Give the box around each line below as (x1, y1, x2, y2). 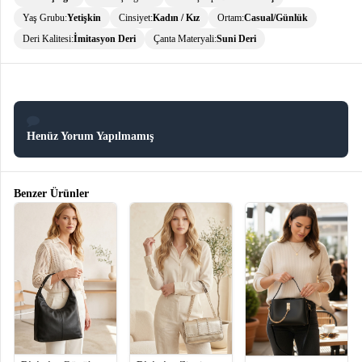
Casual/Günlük (244, 11, 308, 23)
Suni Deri (217, 32, 256, 44)
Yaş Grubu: (23, 11, 67, 23)
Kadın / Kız (153, 11, 200, 23)
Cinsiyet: (119, 11, 153, 23)
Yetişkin (67, 11, 101, 23)
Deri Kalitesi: (23, 32, 74, 44)
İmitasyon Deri (74, 32, 136, 44)
